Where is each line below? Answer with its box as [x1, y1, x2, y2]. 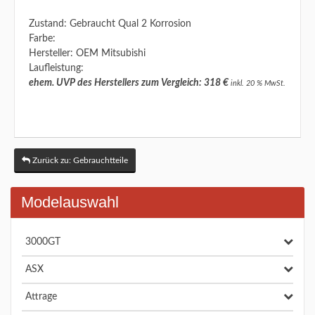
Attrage [25, 292, 57, 302]
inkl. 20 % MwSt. [229, 79, 285, 87]
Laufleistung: [29, 63, 84, 73]
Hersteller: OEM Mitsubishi [29, 49, 146, 58]
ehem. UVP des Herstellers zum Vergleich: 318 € [29, 78, 229, 88]
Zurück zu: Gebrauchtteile [30, 156, 128, 165]
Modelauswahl [21, 193, 119, 211]
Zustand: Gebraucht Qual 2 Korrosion [29, 19, 191, 29]
